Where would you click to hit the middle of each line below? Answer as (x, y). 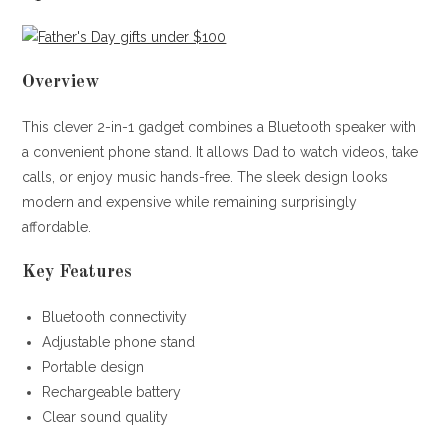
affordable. (57, 226)
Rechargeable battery (112, 391)
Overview (61, 81)
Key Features (77, 271)
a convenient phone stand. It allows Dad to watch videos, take (220, 151)
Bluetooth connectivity (115, 316)
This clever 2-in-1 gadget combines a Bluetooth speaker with (219, 126)
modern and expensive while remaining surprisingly (190, 201)
